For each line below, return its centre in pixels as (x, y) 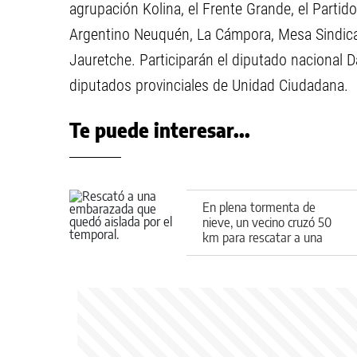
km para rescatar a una (263, 237)
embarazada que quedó (263, 252)
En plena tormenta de (259, 207)
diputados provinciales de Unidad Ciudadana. (209, 85)
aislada (220, 267)
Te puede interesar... (160, 130)
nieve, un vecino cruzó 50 (267, 222)
